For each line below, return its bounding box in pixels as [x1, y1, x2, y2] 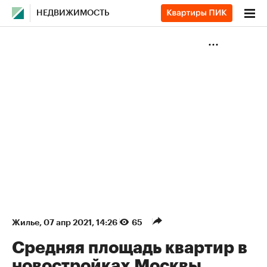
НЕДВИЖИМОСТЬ [36, 9, 110, 17]
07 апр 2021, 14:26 [44, 218, 119, 226]
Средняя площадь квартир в [12, 240, 247, 256]
